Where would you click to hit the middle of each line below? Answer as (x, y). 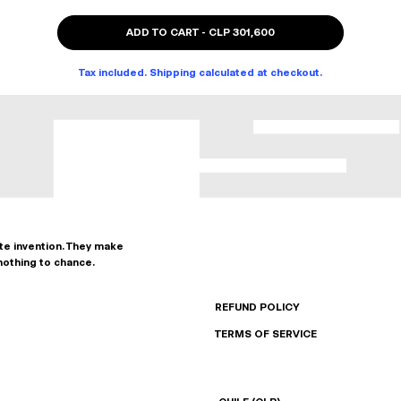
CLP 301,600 (242, 32)
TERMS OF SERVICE (266, 334)
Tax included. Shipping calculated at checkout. (200, 73)
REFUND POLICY (257, 307)
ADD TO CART (162, 32)
